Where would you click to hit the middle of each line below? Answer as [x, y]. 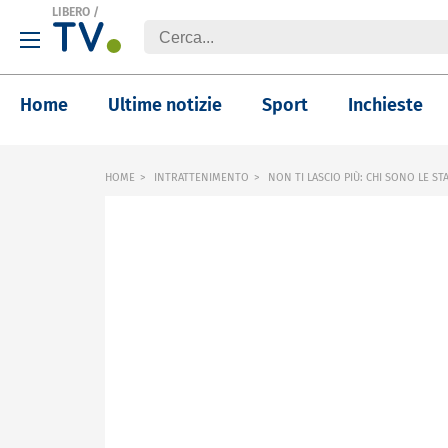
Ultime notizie [165, 105]
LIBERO [71, 12]
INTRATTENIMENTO [201, 177]
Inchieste [385, 105]
